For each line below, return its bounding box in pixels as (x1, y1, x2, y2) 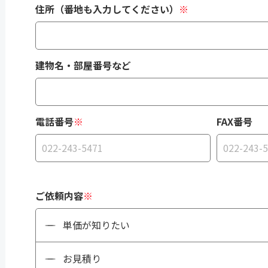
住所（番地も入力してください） (35, 2, 179, 16)
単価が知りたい (63, 218, 130, 232)
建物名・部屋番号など (35, 58, 131, 72)
